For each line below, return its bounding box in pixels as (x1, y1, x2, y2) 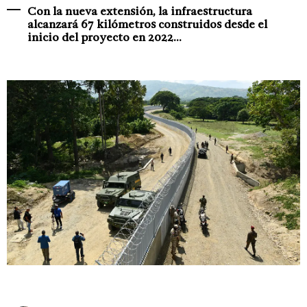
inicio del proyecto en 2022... (27, 29, 182, 45)
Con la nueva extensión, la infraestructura (27, 3, 252, 19)
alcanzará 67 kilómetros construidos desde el (27, 16, 267, 32)
